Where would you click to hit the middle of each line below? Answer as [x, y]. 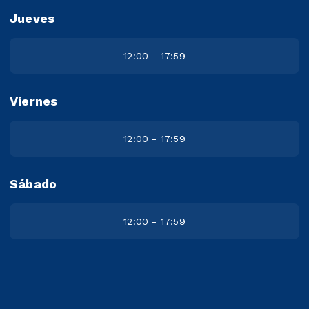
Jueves [32, 19]
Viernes [34, 101]
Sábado [33, 184]
